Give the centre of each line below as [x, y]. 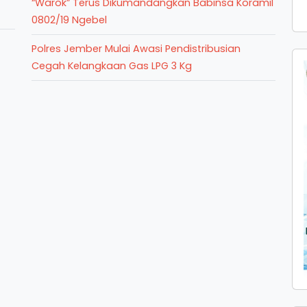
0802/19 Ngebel [69, 20]
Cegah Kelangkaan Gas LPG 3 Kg [112, 66]
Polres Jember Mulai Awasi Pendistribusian [136, 49]
